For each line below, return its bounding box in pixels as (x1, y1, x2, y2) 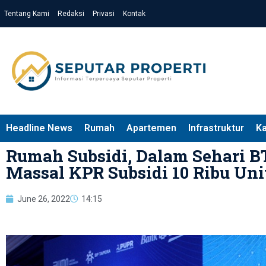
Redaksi (58, 9, 84, 18)
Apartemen (126, 122, 176, 134)
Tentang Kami (4, 9, 49, 18)
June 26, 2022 (17, 194, 70, 204)
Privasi (93, 9, 115, 18)
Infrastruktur (188, 122, 244, 134)
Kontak (123, 9, 145, 18)
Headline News (6, 122, 72, 134)
